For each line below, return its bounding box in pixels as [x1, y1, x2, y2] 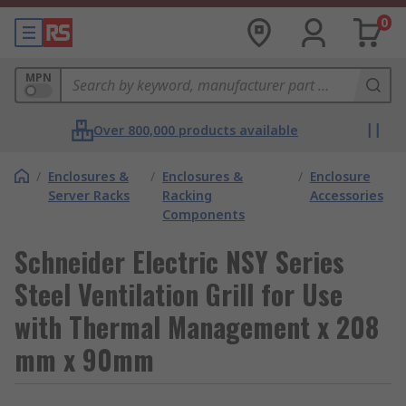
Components [162, 206, 246, 223]
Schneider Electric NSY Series [14, 241, 344, 282]
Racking [162, 187, 213, 204]
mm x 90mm [14, 339, 154, 380]
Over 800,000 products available [93, 121, 298, 139]
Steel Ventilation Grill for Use [14, 274, 343, 314]
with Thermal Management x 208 [14, 306, 379, 347]
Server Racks [48, 187, 130, 204]
